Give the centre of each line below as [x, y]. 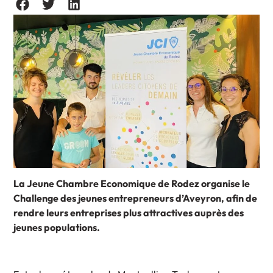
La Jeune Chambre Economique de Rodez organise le [132, 184]
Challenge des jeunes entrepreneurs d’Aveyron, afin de [136, 198]
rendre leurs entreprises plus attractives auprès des [129, 213]
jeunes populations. [57, 228]
